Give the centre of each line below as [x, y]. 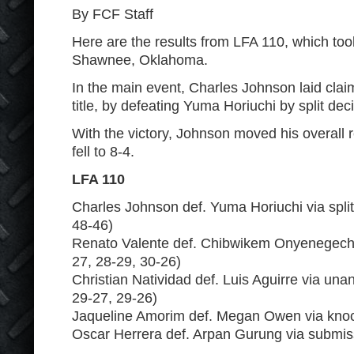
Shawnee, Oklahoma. [140, 60]
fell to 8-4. [103, 152]
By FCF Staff [113, 14]
